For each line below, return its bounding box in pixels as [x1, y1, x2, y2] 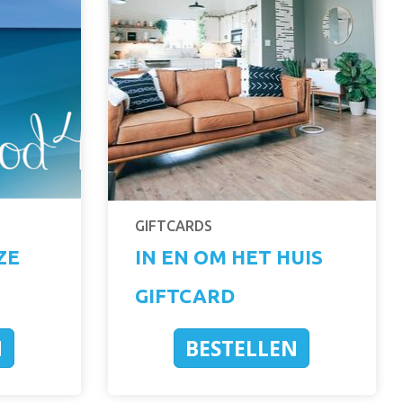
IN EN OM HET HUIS [134, 245, 323, 268]
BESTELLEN [185, 333, 299, 363]
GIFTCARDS [134, 217, 212, 234]
